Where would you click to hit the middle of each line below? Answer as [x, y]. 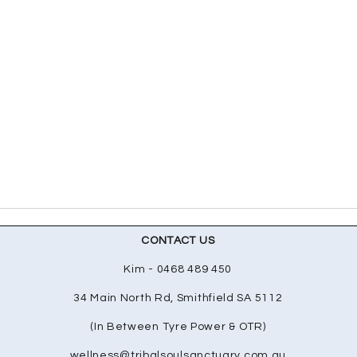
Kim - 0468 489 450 [178, 269]
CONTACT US [178, 240]
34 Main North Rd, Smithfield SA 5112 [178, 298]
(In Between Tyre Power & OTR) [178, 326]
